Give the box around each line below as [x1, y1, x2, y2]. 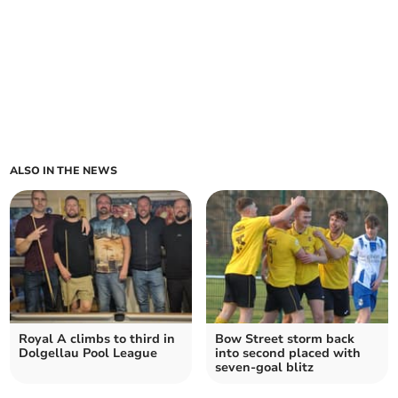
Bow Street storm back [215, 330, 354, 348]
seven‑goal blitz [215, 359, 314, 377]
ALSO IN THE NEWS [10, 163, 118, 179]
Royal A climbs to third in [19, 330, 176, 348]
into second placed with [215, 345, 361, 362]
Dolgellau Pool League [19, 345, 158, 362]
